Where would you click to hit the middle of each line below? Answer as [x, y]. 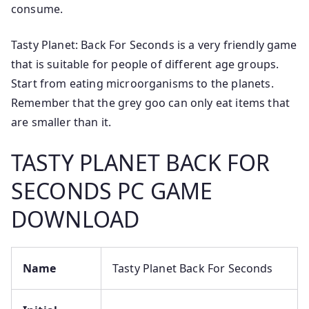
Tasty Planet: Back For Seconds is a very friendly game [154, 45]
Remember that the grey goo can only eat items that [151, 103]
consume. [37, 9]
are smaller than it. [61, 122]
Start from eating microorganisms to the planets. [142, 83]
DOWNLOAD [76, 219]
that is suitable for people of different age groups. [145, 64]
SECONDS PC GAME [112, 191]
